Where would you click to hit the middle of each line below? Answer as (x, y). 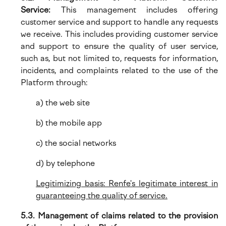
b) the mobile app (69, 123)
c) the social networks (76, 143)
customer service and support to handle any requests (119, 22)
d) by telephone (65, 163)
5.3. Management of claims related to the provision (119, 216)
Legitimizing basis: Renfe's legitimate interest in (127, 183)
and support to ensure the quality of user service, (119, 46)
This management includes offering (134, 10)
